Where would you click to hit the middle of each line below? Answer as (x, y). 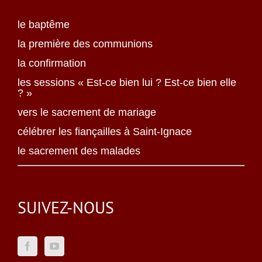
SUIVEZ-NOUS (66, 207)
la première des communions (85, 44)
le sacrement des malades (79, 151)
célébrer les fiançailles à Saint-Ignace (105, 132)
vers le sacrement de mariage (87, 112)
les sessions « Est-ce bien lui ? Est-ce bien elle (127, 82)
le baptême (44, 25)
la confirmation (52, 63)
